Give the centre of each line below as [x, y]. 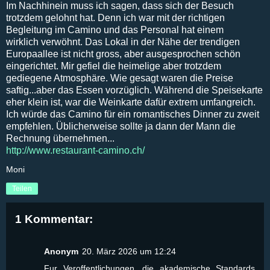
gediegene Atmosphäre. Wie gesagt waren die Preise [120, 78]
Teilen [22, 188]
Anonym [61, 252]
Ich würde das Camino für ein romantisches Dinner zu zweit [133, 114]
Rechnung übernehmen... [60, 138]
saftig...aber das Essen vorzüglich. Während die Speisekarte [134, 90]
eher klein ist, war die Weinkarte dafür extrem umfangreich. [131, 102]
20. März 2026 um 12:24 [129, 252]
